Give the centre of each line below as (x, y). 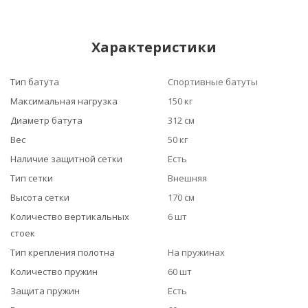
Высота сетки (40, 197)
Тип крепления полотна (63, 252)
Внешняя (187, 178)
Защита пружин (45, 291)
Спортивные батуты (213, 82)
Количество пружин (54, 272)
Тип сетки (32, 178)
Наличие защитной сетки (66, 159)
